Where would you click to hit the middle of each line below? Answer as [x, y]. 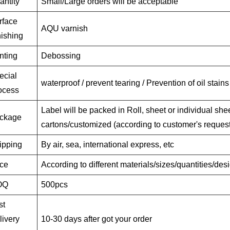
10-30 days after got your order [97, 219]
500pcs [54, 184]
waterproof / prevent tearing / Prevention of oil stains [135, 83]
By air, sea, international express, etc [108, 144]
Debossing [61, 55]
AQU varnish [64, 28]
